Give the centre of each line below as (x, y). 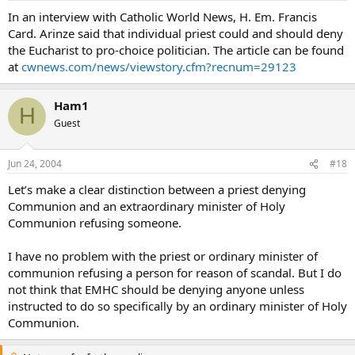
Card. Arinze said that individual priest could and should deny (176, 33)
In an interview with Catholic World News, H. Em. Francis (162, 16)
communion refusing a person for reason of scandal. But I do (175, 273)
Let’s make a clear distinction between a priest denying (157, 189)
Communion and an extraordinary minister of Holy (147, 206)
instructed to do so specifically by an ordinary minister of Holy (177, 306)
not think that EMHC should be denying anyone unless (156, 289)
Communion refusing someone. (95, 223)
